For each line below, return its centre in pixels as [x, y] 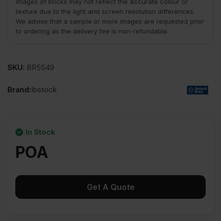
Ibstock [44, 90]
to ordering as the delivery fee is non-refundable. [92, 31]
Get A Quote [110, 187]
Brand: [19, 90]
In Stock [40, 132]
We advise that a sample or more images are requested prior [110, 21]
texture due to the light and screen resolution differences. [105, 11]
